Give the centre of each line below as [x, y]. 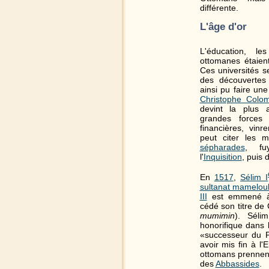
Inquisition [222, 157]
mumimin [217, 216]
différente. [219, 8]
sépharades [222, 147]
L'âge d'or [223, 27]
